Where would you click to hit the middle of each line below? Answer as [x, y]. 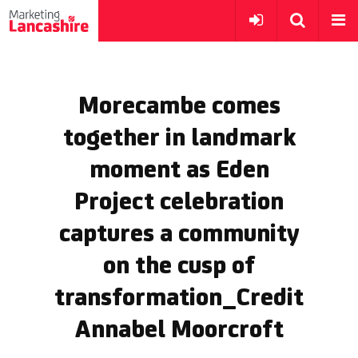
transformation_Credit [179, 299]
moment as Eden [179, 171]
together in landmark [179, 139]
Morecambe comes [179, 107]
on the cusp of [179, 267]
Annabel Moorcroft [179, 331]
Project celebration [179, 203]
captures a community [179, 235]
